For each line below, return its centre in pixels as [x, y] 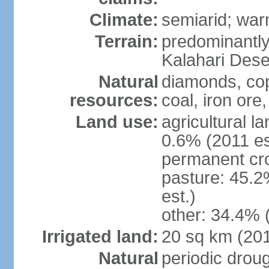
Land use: [117, 122]
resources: [114, 100]
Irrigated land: [100, 237]
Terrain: [126, 41]
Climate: [124, 20]
